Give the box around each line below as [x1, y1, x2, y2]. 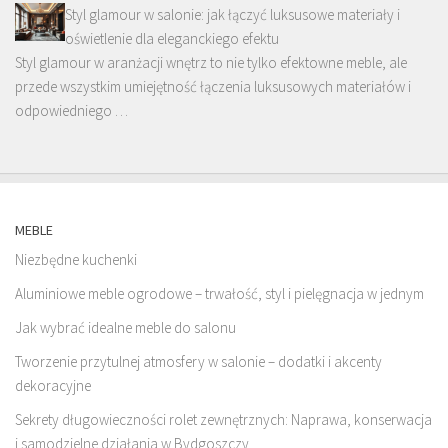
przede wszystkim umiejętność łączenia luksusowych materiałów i [15, 77, 411, 97]
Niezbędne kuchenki [15, 250, 137, 270]
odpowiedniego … [15, 101, 128, 121]
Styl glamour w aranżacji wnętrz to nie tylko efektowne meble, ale [15, 53, 407, 73]
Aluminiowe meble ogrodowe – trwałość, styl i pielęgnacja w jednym [15, 284, 424, 304]
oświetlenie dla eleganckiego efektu [65, 29, 279, 49]
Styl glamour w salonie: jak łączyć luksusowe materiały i [65, 5, 400, 25]
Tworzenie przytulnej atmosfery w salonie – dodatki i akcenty [15, 352, 382, 372]
